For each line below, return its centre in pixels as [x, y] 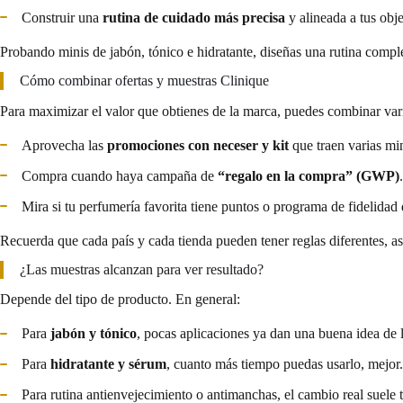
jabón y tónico [94, 334]
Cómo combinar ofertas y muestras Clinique [144, 80]
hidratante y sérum [108, 364]
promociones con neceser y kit [198, 145]
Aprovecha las [64, 145]
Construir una [62, 18]
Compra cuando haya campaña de [120, 175]
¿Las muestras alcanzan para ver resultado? [142, 269]
